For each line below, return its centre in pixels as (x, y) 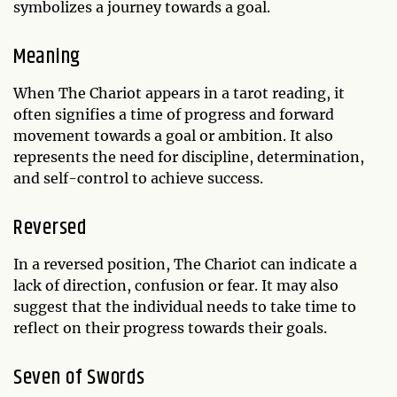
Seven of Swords (79, 377)
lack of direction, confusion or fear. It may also (176, 285)
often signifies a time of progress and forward (174, 114)
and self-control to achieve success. (138, 178)
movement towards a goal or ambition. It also (173, 135)
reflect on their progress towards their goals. (170, 327)
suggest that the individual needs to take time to (185, 306)
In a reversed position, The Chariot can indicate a (185, 264)
